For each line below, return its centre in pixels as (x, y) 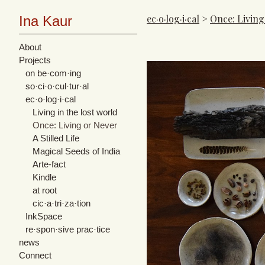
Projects (35, 60)
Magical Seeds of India (76, 151)
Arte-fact (49, 164)
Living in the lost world (75, 112)
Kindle (44, 177)
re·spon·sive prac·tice (68, 229)
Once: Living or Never (75, 125)
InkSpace (44, 216)
